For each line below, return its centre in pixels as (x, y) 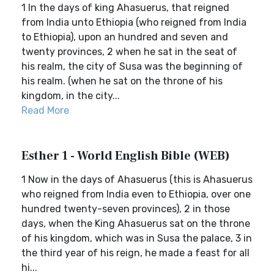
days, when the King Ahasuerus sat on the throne (136, 224)
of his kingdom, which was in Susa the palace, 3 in (137, 238)
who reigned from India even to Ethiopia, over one (136, 194)
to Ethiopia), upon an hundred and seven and (125, 37)
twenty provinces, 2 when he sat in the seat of (129, 52)
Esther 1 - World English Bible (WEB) (126, 156)
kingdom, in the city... (71, 96)
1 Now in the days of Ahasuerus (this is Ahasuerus (137, 180)
